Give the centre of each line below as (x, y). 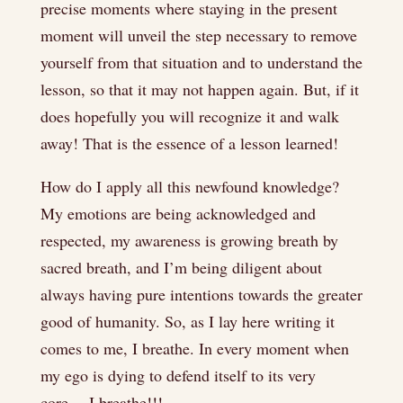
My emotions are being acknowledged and (178, 213)
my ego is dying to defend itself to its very (178, 375)
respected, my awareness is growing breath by (189, 240)
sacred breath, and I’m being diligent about (181, 267)
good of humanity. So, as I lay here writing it (187, 321)
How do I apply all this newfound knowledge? (189, 186)
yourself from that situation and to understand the (201, 62)
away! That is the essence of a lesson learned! (189, 143)
